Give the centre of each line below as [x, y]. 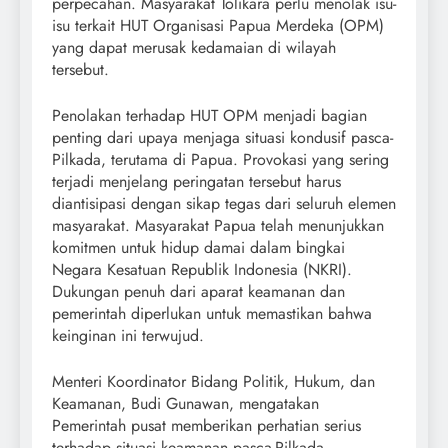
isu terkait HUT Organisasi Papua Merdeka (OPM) [218, 26]
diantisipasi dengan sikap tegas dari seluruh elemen [224, 204]
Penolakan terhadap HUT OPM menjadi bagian [209, 116]
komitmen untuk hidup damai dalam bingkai [198, 248]
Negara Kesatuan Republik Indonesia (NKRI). [202, 270]
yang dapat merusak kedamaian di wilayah [194, 48]
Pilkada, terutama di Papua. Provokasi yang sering [220, 160]
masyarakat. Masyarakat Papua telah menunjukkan [218, 226]
